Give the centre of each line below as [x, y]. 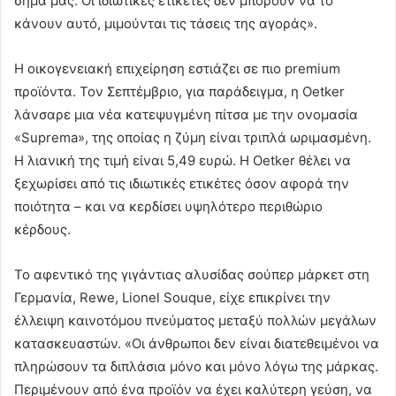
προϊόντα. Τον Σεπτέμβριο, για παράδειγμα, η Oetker [179, 91]
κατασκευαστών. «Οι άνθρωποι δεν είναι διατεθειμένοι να [197, 343]
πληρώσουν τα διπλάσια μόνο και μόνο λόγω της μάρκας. [196, 366]
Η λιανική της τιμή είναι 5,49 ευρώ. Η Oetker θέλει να [183, 160]
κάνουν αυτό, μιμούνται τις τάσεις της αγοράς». [166, 23]
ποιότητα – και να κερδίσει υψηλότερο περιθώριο [168, 206]
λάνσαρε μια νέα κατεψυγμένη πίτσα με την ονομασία [186, 114]
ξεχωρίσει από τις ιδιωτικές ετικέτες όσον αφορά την [182, 183]
